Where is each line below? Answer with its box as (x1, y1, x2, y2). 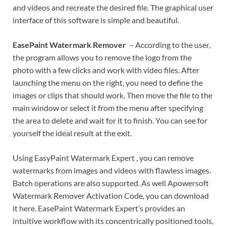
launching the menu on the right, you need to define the (13, 77, 203, 87)
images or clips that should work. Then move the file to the (13, 90, 212, 100)
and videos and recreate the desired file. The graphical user (13, 2, 213, 12)
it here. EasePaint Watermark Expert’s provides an (13, 203, 185, 213)
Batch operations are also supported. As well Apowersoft (13, 178, 209, 188)
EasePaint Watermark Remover (13, 39, 128, 49)
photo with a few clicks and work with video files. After (13, 65, 199, 75)
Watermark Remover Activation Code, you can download (13, 190, 209, 200)
